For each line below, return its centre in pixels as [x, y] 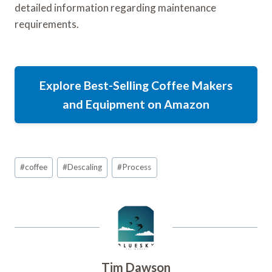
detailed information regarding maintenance [115, 8]
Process [137, 167]
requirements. [47, 24]
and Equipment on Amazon [136, 104]
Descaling [85, 167]
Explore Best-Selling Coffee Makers [136, 86]
